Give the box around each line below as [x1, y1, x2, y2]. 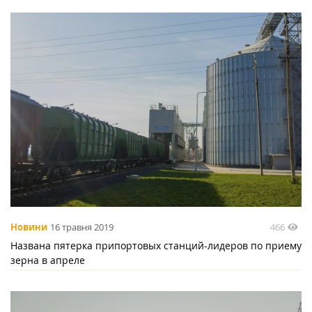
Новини [10, 221, 47, 234]
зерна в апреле [10, 253, 85, 267]
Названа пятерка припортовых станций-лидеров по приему [10, 238, 302, 252]
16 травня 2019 [50, 221, 114, 234]
